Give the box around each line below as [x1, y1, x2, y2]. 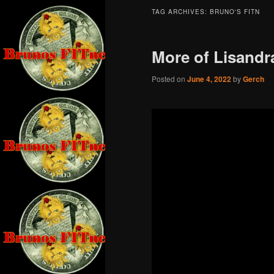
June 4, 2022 [187, 73, 231, 85]
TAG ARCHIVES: [152, 7, 210, 17]
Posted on [152, 73, 187, 84]
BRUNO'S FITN [210, 7, 260, 17]
